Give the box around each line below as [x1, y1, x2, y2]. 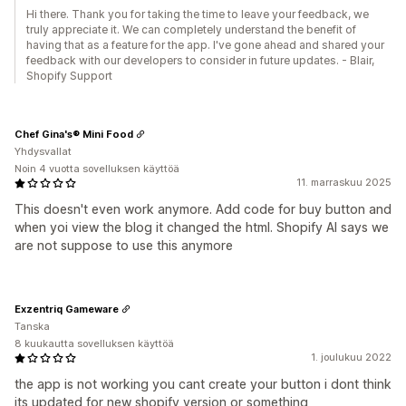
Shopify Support [26, 69, 112, 82]
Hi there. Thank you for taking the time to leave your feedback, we [26, 7, 369, 21]
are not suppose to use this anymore [14, 237, 233, 253]
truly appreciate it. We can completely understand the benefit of [26, 23, 356, 36]
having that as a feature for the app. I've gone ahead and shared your [26, 38, 384, 52]
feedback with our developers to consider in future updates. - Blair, [26, 53, 374, 67]
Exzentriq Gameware [14, 302, 119, 315]
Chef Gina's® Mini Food [14, 127, 133, 140]
